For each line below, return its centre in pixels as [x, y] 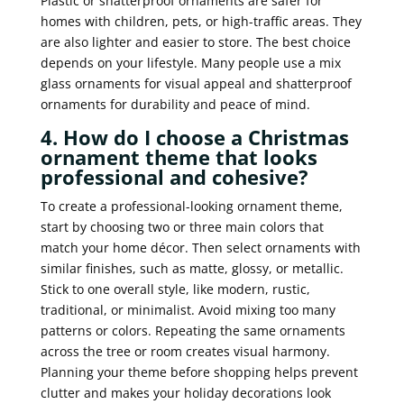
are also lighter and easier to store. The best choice [195, 41]
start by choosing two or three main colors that [182, 226]
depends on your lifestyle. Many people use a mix [190, 62]
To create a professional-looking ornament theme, [191, 206]
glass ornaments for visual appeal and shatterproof [196, 83]
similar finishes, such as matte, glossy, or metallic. [192, 268]
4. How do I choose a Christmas [194, 137]
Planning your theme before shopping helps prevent [199, 372]
